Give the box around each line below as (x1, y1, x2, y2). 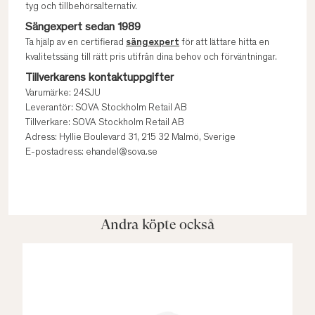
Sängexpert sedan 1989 (25, 22, 141, 33)
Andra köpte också (100, 217, 215, 233)
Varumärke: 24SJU (25, 89, 101, 98)
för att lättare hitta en (179, 38, 269, 48)
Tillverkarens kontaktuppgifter (25, 72, 174, 84)
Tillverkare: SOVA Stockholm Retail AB (25, 118, 184, 128)
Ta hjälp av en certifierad (25, 38, 126, 48)
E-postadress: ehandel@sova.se (25, 148, 157, 157)
